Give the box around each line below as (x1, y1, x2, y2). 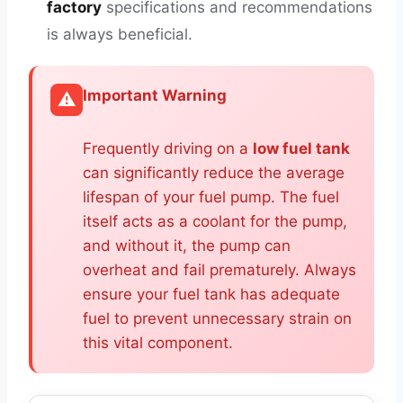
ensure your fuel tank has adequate (83, 285, 340, 303)
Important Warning (83, 86, 227, 104)
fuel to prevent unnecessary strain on (83, 309, 352, 327)
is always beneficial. (47, 25, 193, 43)
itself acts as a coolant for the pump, (83, 212, 347, 230)
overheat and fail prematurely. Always (83, 261, 356, 279)
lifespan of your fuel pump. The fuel (83, 188, 339, 206)
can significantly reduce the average (83, 164, 345, 182)
